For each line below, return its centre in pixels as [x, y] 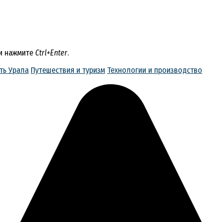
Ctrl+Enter [51, 53]
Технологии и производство [155, 70]
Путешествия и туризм [68, 70]
